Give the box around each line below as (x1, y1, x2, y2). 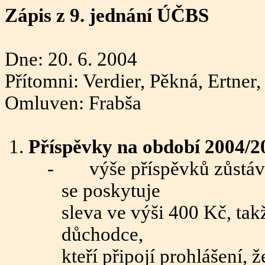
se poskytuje (62, 180, 160, 201)
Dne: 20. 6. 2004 (5, 49, 137, 70)
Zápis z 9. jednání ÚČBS (5, 5, 209, 26)
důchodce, (62, 224, 143, 245)
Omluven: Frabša (5, 92, 141, 114)
